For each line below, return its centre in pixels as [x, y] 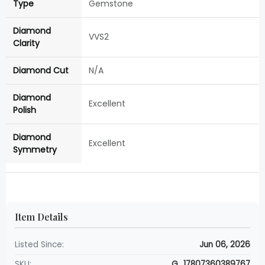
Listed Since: [39, 245]
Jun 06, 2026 [225, 245]
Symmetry [35, 150]
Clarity [26, 43]
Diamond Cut [41, 71]
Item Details [41, 217]
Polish [25, 110]
